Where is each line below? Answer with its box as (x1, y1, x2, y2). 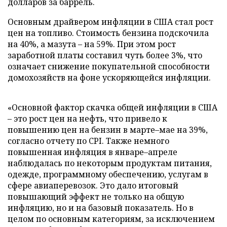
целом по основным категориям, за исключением (8, 213, 215, 224)
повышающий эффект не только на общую (8, 191, 184, 202)
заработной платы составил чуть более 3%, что (8, 49, 202, 61)
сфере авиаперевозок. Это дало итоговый (8, 179, 178, 191)
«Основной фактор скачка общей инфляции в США (8, 101, 217, 113)
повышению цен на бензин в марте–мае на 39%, (8, 124, 208, 135)
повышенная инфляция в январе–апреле (8, 146, 177, 158)
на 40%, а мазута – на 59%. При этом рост (8, 38, 176, 50)
